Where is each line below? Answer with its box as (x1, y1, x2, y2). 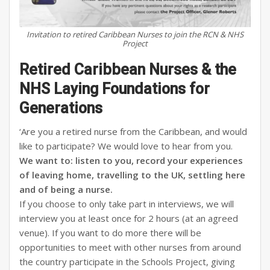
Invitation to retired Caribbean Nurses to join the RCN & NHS (27, 28, 243, 40)
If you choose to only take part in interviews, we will (19, 197, 234, 210)
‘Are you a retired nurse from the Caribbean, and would (19, 125, 247, 137)
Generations (19, 99, 102, 117)
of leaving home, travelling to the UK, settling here (19, 168, 245, 181)
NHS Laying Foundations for (19, 80, 210, 98)
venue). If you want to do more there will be (19, 226, 201, 239)
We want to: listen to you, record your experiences (19, 154, 243, 166)
